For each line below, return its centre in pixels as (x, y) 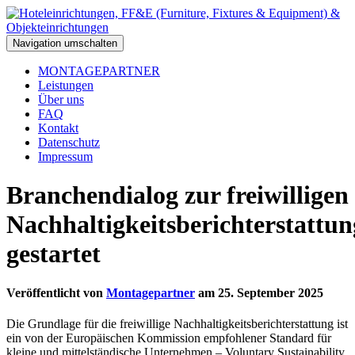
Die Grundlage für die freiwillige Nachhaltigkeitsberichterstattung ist (177, 324)
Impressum (65, 157)
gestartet (53, 254)
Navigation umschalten (65, 43)
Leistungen (66, 85)
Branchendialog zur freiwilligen (177, 195)
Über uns (61, 99)
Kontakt (58, 128)
